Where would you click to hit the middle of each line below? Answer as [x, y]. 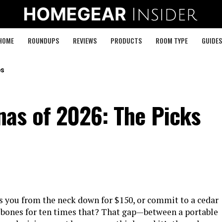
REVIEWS [84, 40]
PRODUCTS [126, 40]
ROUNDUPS [43, 40]
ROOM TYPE [171, 40]
